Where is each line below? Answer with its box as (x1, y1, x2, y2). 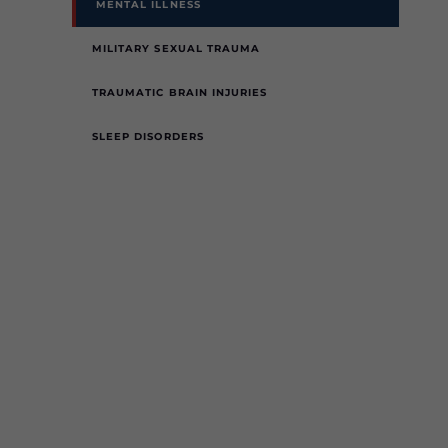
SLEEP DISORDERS (92, 130, 204, 143)
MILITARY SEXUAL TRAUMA (92, 42, 261, 55)
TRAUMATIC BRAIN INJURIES (92, 86, 268, 99)
